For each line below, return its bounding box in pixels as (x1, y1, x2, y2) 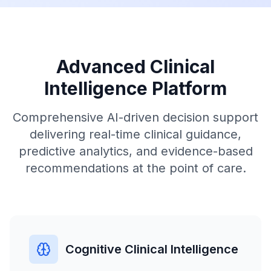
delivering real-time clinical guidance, (30, 127, 241, 142)
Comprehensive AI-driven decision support (13, 110, 258, 125)
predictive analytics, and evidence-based (18, 144, 253, 158)
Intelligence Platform (44, 77, 227, 99)
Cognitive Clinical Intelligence (65, 242, 238, 256)
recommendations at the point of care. (25, 161, 246, 175)
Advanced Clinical (56, 56, 215, 77)
